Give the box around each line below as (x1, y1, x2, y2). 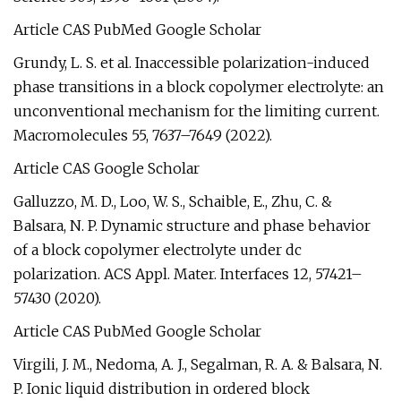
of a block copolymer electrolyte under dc (13, 241, 302, 259)
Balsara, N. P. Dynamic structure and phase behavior (13, 217, 371, 235)
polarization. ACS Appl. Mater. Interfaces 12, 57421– (13, 265, 363, 283)
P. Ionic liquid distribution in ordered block (13, 380, 310, 397)
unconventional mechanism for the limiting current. (13, 102, 380, 120)
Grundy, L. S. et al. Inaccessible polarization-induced (13, 54, 370, 72)
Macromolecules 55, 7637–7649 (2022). (13, 126, 272, 144)
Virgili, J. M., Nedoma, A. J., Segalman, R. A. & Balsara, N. (13, 355, 382, 373)
